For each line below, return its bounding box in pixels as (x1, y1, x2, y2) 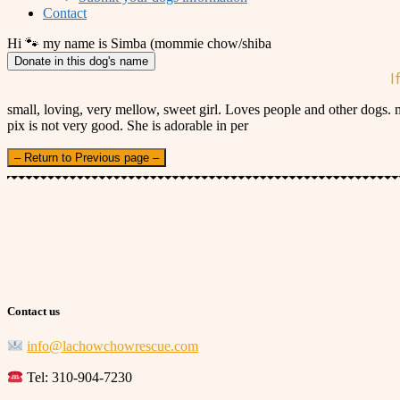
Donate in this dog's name (14, 54, 148, 68)
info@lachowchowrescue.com (27, 338, 199, 354)
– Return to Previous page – (14, 151, 159, 164)
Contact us (7, 304, 60, 319)
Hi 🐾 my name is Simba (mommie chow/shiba (7, 36, 271, 51)
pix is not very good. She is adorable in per (7, 118, 248, 133)
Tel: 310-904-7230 (23, 370, 133, 386)
